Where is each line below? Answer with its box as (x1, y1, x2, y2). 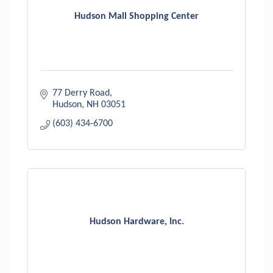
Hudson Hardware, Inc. (89, 217, 184, 227)
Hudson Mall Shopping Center (74, 12, 199, 22)
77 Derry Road (52, 88, 110, 98)
